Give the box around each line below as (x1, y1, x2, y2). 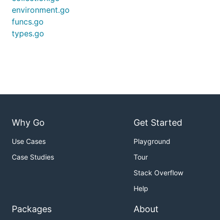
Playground (134, 137, 170, 146)
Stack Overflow (134, 168, 183, 177)
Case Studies (12, 153, 54, 162)
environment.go (12, 5, 70, 15)
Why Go (12, 117, 45, 128)
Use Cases (12, 137, 46, 146)
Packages (12, 204, 52, 215)
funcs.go (12, 17, 44, 27)
